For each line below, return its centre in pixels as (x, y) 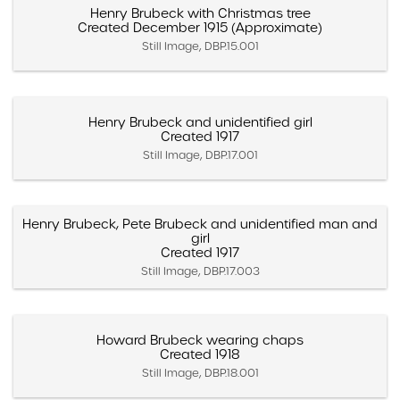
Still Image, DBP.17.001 (200, 154)
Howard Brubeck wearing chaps (200, 340)
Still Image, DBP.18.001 (200, 372)
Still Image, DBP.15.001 (200, 46)
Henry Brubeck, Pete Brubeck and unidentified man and (200, 224)
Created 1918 (200, 354)
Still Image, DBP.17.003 (200, 271)
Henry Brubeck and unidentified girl (200, 122)
